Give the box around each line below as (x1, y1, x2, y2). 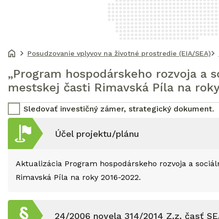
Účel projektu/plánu (55, 128, 139, 139)
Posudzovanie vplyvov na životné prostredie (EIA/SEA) (27, 49, 211, 57)
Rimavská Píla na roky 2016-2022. (16, 173, 141, 182)
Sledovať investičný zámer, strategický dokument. (23, 104, 214, 113)
